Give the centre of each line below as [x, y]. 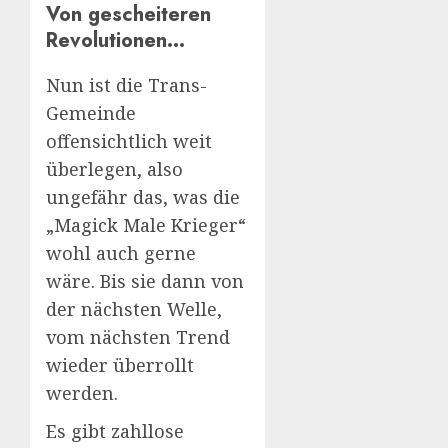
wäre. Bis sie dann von [145, 280]
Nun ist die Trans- [126, 84]
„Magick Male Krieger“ [146, 224]
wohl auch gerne [121, 252]
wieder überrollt [120, 364]
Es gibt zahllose [115, 430]
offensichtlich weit [129, 140]
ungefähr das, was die [143, 196]
